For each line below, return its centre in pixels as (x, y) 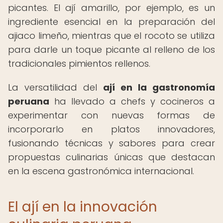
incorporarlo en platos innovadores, (111, 129)
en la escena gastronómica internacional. (101, 171)
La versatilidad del (56, 87)
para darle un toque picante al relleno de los (111, 50)
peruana (29, 101)
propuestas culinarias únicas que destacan (111, 157)
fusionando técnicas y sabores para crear (111, 143)
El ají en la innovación (83, 207)
